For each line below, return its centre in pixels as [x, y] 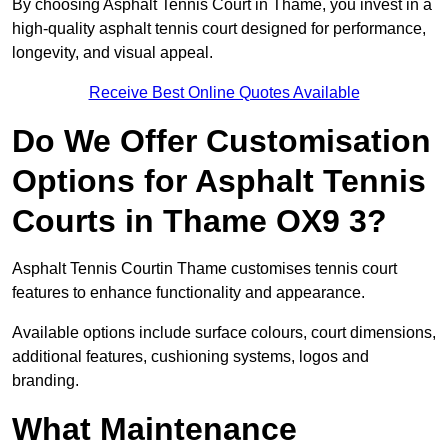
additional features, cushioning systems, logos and [190, 357]
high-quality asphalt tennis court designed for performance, [219, 29]
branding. [45, 381]
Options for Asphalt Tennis [219, 181]
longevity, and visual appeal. [112, 53]
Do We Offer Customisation [221, 141]
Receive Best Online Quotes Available [224, 93]
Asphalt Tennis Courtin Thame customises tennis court [204, 269]
